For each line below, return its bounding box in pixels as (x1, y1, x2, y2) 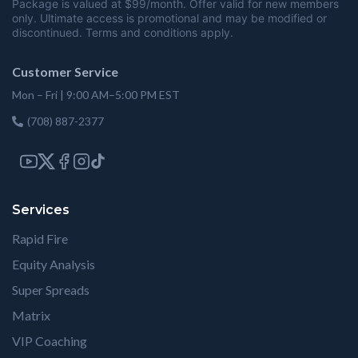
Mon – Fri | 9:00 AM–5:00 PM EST (12, 88, 180, 102)
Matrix (12, 308, 50, 324)
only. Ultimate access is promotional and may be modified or (12, 11, 327, 26)
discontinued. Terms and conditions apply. (12, 26, 233, 40)
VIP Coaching (12, 333, 87, 349)
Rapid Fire (12, 231, 68, 247)
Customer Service (12, 64, 118, 80)
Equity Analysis (12, 257, 95, 272)
